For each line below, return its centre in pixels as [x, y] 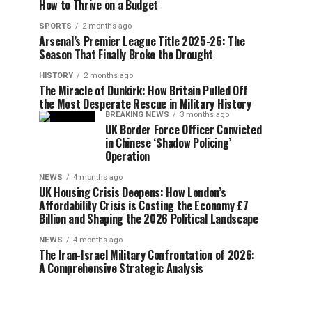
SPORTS [55, 26]
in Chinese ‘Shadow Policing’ [169, 142]
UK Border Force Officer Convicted [184, 129]
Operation [128, 156]
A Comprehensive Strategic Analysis [122, 268]
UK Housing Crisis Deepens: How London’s [133, 192]
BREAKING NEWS [137, 114]
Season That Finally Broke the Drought [126, 54]
